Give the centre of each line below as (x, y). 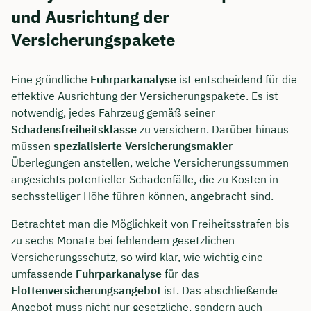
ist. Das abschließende (219, 290)
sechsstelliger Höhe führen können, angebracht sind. (142, 195)
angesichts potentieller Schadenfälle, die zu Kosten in (145, 179)
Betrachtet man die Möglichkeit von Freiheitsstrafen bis (150, 223)
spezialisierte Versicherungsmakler (143, 145)
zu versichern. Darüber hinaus (213, 129)
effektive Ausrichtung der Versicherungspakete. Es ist (145, 95)
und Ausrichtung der (90, 17)
